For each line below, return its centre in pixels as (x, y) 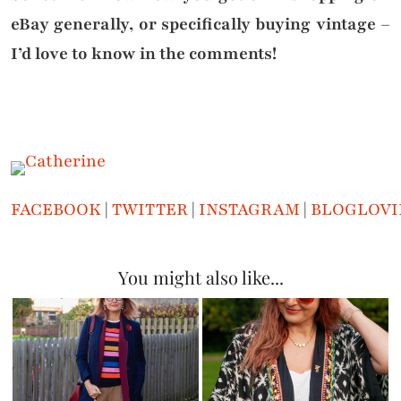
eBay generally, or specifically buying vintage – (200, 25)
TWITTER (150, 210)
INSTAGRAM (249, 210)
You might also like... (200, 277)
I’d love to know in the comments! (144, 54)
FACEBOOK (56, 210)
